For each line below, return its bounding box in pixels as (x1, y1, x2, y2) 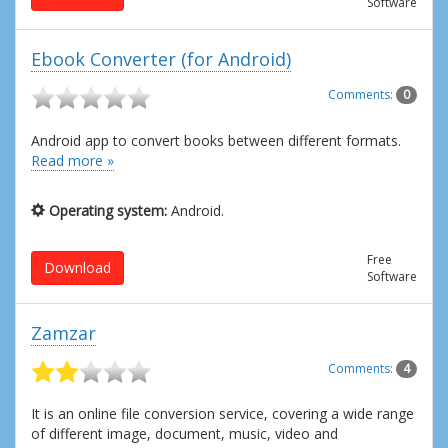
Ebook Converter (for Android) (31, 47, 291, 72)
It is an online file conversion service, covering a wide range (31, 404, 414, 424)
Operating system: (49, 200, 167, 220)
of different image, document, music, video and (31, 424, 338, 444)
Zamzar (31, 320, 96, 345)
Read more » (31, 150, 114, 170)
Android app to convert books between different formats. (31, 130, 401, 150)
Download (44, 257, 111, 277)
